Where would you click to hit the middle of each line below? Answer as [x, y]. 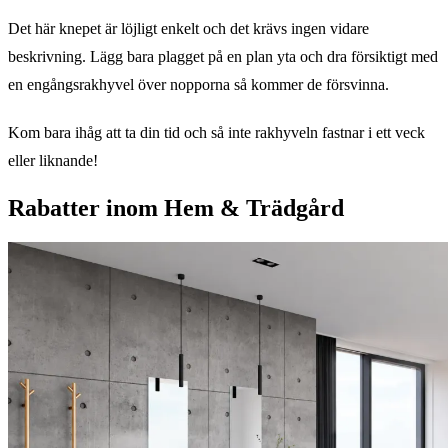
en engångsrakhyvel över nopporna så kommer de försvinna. [198, 84]
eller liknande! [53, 160]
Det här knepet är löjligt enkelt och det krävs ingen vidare [188, 28]
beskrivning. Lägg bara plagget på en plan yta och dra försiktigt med [223, 56]
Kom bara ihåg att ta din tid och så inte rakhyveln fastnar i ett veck [216, 132]
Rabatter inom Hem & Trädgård [176, 207]
